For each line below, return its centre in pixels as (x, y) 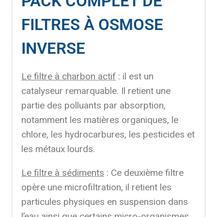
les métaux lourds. (58, 149)
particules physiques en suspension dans (105, 201)
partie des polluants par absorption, (93, 105)
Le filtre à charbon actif (69, 76)
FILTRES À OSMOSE (92, 24)
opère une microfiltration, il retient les (96, 187)
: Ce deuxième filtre (144, 172)
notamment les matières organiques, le (100, 120)
